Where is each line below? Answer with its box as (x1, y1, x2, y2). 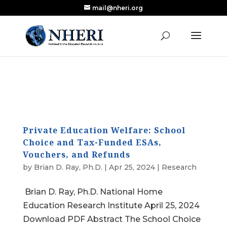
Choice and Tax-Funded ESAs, (22, 137, 162, 148)
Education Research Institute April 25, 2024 (22, 201, 200, 210)
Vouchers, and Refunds (22, 149, 130, 160)
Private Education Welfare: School (22, 125, 185, 136)
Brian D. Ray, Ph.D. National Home (22, 187, 163, 197)
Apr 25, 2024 (108, 163, 155, 172)
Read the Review (84, 41, 146, 49)
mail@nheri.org (92, 4, 143, 12)
